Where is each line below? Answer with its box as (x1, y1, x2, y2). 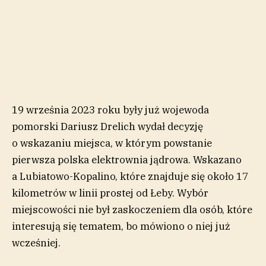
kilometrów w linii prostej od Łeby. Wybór (12, 186, 208, 199)
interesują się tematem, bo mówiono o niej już (12, 219, 230, 233)
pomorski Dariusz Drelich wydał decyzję (12, 119, 203, 133)
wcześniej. (12, 236, 61, 249)
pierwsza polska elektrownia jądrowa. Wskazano (12, 153, 242, 166)
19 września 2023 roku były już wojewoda (12, 103, 209, 116)
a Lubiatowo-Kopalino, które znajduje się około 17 (12, 169, 248, 183)
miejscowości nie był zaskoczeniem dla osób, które (12, 202, 252, 216)
